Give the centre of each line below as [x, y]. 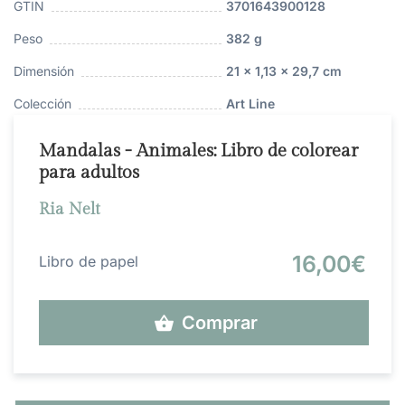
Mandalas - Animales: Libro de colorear [198, 151]
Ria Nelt [70, 210]
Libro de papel [89, 262]
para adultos [89, 173]
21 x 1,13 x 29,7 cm [283, 71]
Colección [42, 104]
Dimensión [44, 71]
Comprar [220, 323]
